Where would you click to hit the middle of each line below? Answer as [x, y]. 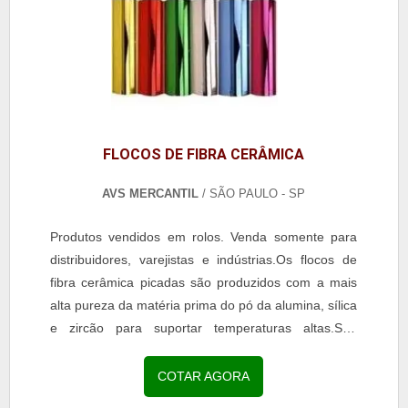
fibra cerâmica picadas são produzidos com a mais [204, 282]
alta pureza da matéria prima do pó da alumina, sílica [204, 305]
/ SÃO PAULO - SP [252, 193]
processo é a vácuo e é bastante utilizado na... [184, 350]
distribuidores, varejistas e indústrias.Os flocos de [204, 259]
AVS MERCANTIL [151, 193]
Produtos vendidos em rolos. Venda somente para [204, 236]
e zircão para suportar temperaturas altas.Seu [204, 327]
